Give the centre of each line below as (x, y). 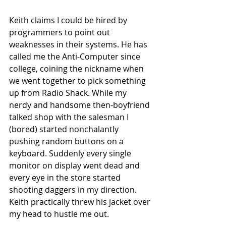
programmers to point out (61, 32)
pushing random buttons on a (67, 141)
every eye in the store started (66, 177)
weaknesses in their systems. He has (79, 44)
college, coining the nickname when (77, 68)
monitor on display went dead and (75, 165)
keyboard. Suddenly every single (71, 153)
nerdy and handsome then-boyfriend (80, 105)
